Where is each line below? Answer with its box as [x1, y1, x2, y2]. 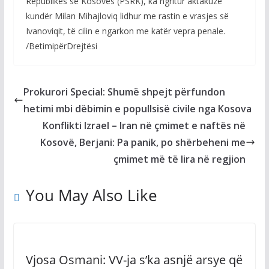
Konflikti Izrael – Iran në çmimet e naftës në [43, 119, 246, 132]
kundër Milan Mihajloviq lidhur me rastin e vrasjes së [25, 10, 229, 22]
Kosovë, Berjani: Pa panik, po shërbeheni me [40, 136, 246, 149]
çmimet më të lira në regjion [113, 153, 246, 166]
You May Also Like [25, 184, 157, 206]
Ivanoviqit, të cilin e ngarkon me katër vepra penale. [25, 25, 225, 37]
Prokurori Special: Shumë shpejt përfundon [23, 85, 225, 98]
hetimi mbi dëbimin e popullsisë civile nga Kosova [23, 102, 252, 115]
